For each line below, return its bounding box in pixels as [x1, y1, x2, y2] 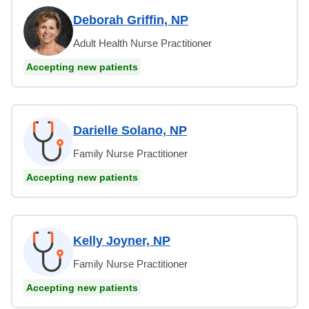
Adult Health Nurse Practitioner [73, 37, 212, 49]
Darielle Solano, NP [73, 123, 187, 137]
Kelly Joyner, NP [73, 233, 170, 248]
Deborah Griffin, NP [73, 12, 188, 27]
